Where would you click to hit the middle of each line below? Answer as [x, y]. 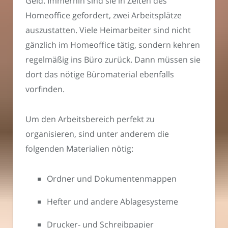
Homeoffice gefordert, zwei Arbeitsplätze [104, 16]
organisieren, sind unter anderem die [97, 134]
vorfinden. [45, 89]
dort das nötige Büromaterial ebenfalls [100, 75]
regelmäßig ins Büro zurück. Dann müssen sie [113, 60]
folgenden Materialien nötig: [79, 149]
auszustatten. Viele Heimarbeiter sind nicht [108, 30]
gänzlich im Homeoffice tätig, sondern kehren [113, 45]
